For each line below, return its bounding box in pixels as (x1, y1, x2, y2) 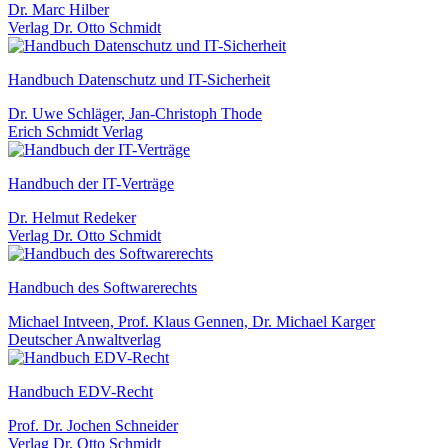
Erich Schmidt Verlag (8, 122, 143, 140)
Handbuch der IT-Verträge (8, 174, 174, 192)
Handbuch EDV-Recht (8, 382, 153, 400)
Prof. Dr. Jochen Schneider (8, 416, 178, 434)
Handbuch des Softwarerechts (8, 278, 197, 296)
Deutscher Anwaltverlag (8, 330, 161, 348)
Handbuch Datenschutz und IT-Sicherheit (8, 70, 270, 88)
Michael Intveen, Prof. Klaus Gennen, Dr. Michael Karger (8, 312, 375, 330)
